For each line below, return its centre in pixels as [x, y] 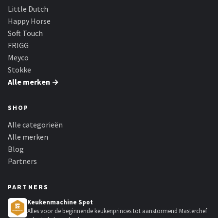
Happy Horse [29, 21]
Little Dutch [28, 9]
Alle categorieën [35, 125]
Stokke [19, 70]
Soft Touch [25, 33]
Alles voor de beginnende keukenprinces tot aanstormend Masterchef [117, 211]
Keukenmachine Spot [60, 202]
